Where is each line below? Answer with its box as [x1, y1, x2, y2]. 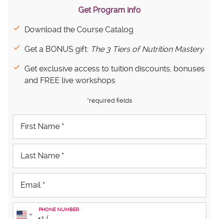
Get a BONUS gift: [24, 44, 90, 54]
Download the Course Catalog [24, 25, 133, 34]
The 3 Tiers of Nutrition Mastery [90, 44, 204, 54]
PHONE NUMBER [39, 206, 79, 212]
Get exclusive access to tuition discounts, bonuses [24, 64, 205, 73]
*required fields [87, 97, 132, 104]
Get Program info [78, 5, 141, 15]
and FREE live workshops [24, 76, 115, 85]
